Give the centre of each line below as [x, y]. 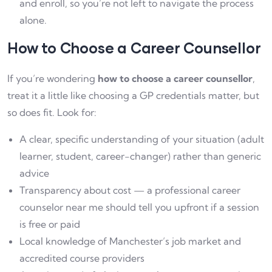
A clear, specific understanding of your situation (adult [142, 139]
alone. [33, 20]
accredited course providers [82, 258]
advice [34, 173]
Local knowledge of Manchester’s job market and [130, 241]
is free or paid [50, 224]
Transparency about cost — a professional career [130, 190]
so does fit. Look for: [52, 112]
